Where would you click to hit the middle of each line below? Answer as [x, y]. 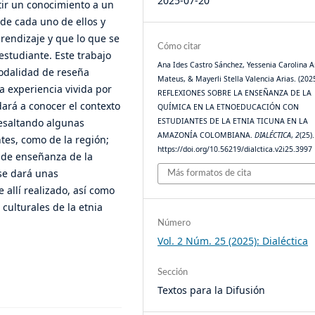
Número [174, 224]
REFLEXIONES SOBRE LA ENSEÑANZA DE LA [235, 92]
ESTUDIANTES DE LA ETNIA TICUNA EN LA [233, 121]
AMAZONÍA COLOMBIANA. [206, 135]
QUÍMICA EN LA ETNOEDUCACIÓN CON [229, 107]
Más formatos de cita [210, 174]
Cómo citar [180, 46]
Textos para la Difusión [212, 290]
